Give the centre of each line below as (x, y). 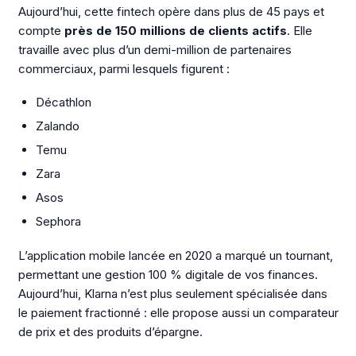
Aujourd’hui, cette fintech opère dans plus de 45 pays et (171, 11)
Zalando (58, 126)
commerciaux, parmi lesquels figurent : (124, 68)
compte (41, 30)
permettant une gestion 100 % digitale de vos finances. (168, 275)
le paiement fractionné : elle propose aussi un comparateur (178, 313)
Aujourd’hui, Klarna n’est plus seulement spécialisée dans (172, 294)
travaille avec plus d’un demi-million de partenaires (155, 49)
